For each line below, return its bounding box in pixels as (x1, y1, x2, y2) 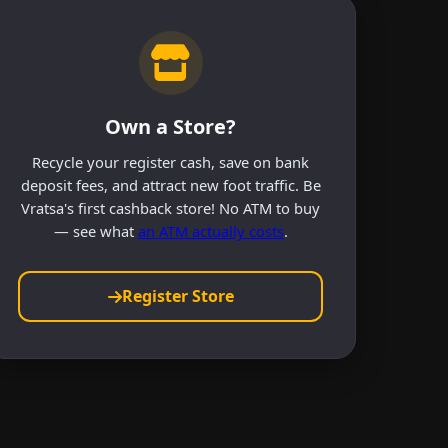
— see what (53, 220, 138, 241)
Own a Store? (105, 112, 237, 140)
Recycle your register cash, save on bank (32, 151, 310, 172)
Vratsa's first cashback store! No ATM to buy (21, 197, 321, 218)
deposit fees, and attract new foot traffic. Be (20, 174, 321, 195)
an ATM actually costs (137, 220, 284, 241)
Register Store (121, 285, 234, 308)
